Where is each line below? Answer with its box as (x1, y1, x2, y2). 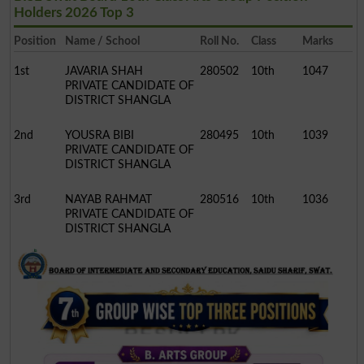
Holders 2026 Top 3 (13, 5, 134, 19)
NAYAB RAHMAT (64, 193, 152, 206)
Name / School (64, 34, 140, 47)
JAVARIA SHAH (64, 64, 143, 77)
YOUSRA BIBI (64, 128, 134, 141)
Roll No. (200, 34, 240, 47)
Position (13, 34, 56, 47)
